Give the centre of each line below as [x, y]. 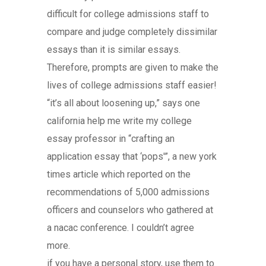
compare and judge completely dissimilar [132, 31]
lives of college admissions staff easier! [132, 85]
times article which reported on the [119, 174]
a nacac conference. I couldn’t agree [121, 227]
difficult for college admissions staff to [128, 14]
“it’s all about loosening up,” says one [123, 103]
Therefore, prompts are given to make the [133, 67]
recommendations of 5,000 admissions [128, 192]
